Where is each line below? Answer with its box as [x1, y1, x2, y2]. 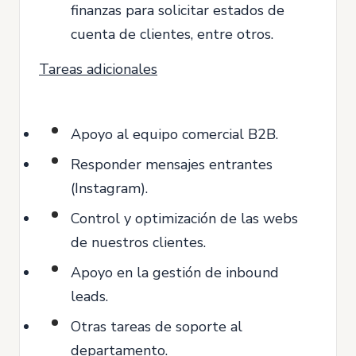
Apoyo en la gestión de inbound [71, 263, 279, 282]
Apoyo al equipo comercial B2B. [71, 125, 278, 144]
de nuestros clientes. [71, 233, 206, 252]
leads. [71, 287, 108, 306]
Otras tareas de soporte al [71, 317, 242, 336]
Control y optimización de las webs [71, 209, 298, 228]
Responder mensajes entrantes [71, 155, 273, 174]
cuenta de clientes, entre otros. [71, 25, 273, 44]
